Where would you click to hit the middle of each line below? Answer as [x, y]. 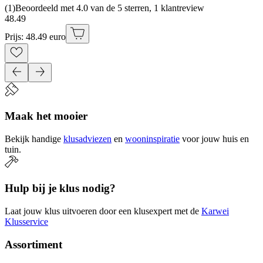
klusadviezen [87, 139]
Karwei [215, 211]
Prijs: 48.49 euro [35, 37]
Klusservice [26, 222]
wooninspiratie [152, 139]
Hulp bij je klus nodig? [60, 188]
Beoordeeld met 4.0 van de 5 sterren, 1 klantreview [110, 8]
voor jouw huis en [215, 139]
